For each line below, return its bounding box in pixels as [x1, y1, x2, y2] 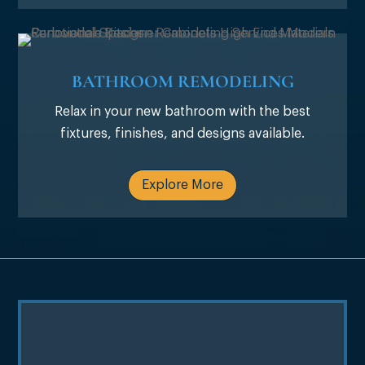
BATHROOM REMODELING [71, 71, 294, 93]
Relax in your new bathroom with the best [54, 105, 310, 119]
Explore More [142, 178, 223, 191]
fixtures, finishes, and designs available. [59, 127, 305, 141]
